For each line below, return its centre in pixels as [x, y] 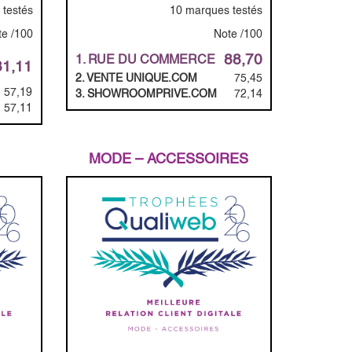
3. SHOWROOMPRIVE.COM [146, 93]
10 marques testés [216, 10]
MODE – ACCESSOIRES [169, 158]
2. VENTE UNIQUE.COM [136, 77]
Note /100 [238, 33]
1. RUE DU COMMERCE [145, 59]
